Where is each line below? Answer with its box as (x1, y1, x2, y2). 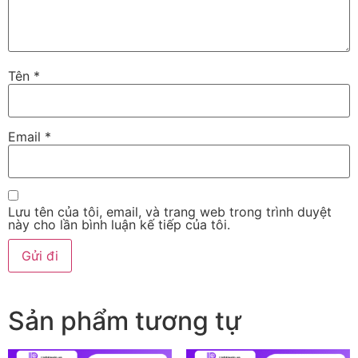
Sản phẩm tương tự (8, 304, 241, 336)
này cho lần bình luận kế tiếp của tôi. (8, 216, 230, 233)
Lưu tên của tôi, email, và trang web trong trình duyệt (8, 203, 332, 220)
